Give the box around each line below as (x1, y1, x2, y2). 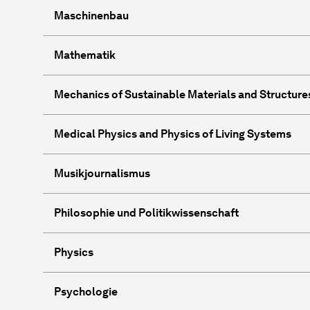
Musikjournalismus (54, 166, 150, 180)
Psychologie (54, 284, 118, 298)
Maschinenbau (54, 8, 129, 22)
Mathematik (54, 48, 116, 62)
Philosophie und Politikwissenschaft (54, 206, 239, 219)
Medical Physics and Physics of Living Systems (54, 127, 291, 140)
